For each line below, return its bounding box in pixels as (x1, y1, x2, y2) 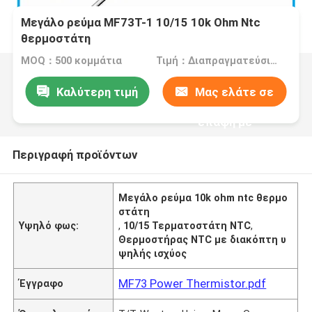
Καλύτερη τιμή (56, 84, 138, 99)
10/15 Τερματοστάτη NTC (123, 219, 251, 231)
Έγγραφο (19, 277, 64, 289)
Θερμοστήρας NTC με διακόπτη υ (118, 233, 287, 245)
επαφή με (197, 114, 252, 129)
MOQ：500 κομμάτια (21, 55, 123, 67)
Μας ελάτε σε (195, 84, 274, 99)
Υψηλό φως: (19, 219, 79, 231)
